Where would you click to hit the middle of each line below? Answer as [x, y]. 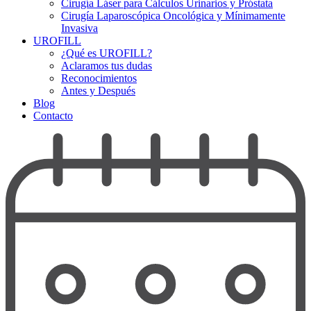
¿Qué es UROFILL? [107, 53]
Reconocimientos [99, 78]
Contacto [53, 115]
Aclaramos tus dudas [107, 65]
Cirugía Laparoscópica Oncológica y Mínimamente [173, 15]
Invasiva [79, 28]
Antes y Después [98, 90]
